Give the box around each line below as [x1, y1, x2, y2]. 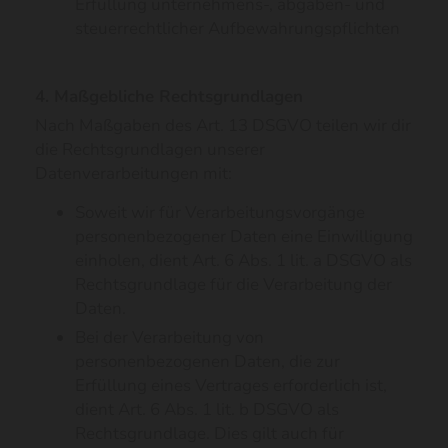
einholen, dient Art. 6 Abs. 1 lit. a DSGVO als [75, 249, 412, 272]
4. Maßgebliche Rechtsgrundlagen [35, 85, 303, 108]
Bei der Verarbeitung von [75, 326, 264, 349]
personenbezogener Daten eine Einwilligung [75, 225, 413, 248]
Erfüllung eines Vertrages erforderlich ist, [75, 374, 387, 397]
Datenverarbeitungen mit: [35, 162, 232, 185]
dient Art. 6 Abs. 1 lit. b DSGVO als [75, 398, 339, 421]
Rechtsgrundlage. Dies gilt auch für [75, 422, 344, 445]
